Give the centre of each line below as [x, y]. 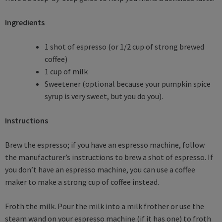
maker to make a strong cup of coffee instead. [82, 182]
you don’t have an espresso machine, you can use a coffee [100, 169]
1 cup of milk [66, 71]
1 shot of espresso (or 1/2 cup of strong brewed [124, 46]
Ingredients [25, 22]
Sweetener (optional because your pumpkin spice [128, 83]
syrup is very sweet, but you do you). [105, 96]
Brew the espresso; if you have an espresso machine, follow [105, 144]
